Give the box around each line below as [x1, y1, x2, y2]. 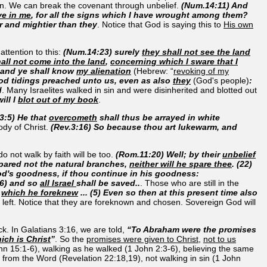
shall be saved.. [76, 178, 140, 188]
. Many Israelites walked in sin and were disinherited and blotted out [2, 85, 257, 95]
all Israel [40, 178, 76, 188]
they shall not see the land [142, 46, 250, 57]
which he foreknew [1, 187, 78, 197]
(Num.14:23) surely [63, 46, 142, 57]
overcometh [49, 112, 97, 122]
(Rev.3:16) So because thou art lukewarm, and [51, 122, 237, 132]
